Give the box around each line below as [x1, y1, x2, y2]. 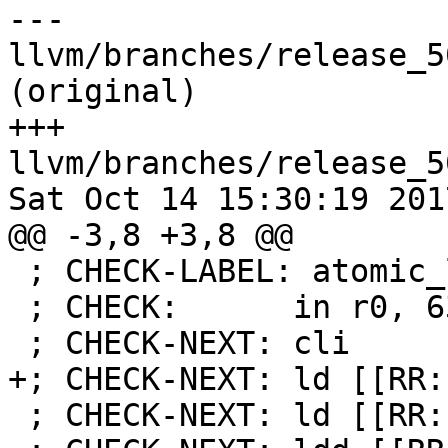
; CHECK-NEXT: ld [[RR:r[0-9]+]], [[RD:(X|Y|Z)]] [8, 397, 27, 434]
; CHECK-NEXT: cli [8, 325, 27, 362]
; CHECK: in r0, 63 [8, 289, 27, 326]
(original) [8, 73, 198, 110]
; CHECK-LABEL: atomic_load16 [8, 253, 27, 290]
